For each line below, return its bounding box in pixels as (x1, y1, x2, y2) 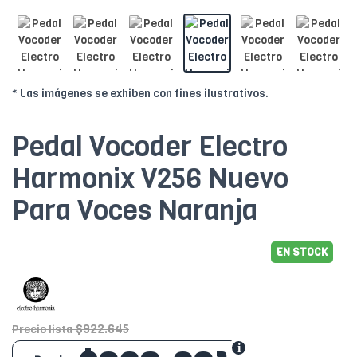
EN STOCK (277, 245, 328, 260)
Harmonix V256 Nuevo (12, 159, 288, 198)
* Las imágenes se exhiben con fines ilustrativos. (12, 86, 269, 102)
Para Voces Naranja (12, 191, 257, 230)
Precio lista (12, 322, 73, 338)
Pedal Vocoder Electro (12, 127, 288, 167)
